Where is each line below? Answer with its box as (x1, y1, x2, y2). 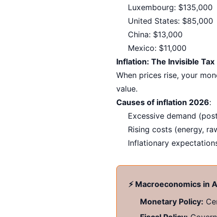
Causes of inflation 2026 (116, 97, 209, 107)
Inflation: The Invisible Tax (116, 56, 215, 66)
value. (116, 83, 138, 93)
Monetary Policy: (140, 196, 203, 206)
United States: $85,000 (128, 15, 213, 26)
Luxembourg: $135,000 (128, 2, 213, 12)
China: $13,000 (128, 29, 183, 39)
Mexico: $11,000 (128, 43, 186, 53)
